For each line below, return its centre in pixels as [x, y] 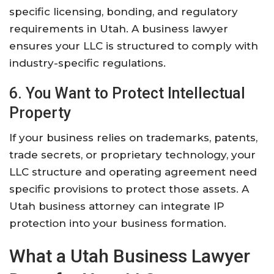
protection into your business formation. [118, 224]
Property [40, 113]
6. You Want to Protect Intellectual [127, 94]
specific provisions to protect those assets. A [129, 189]
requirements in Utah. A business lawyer [119, 29]
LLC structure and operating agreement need [133, 172]
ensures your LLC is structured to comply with [134, 46]
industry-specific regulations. [87, 63]
